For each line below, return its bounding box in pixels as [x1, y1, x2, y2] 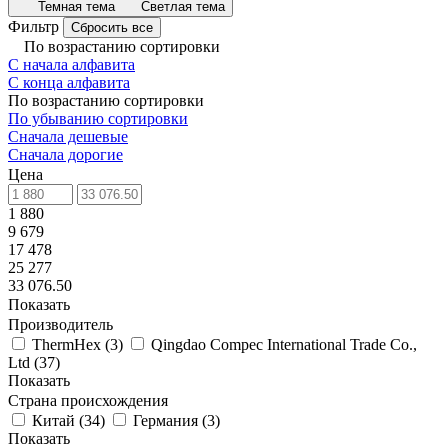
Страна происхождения [8, 392, 168, 409]
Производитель [8, 316, 113, 333]
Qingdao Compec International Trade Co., [151, 336, 417, 353]
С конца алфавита [8, 74, 130, 91]
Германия [133, 412, 198, 429]
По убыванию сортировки [8, 110, 188, 127]
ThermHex [32, 336, 101, 353]
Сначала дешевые [8, 128, 128, 145]
